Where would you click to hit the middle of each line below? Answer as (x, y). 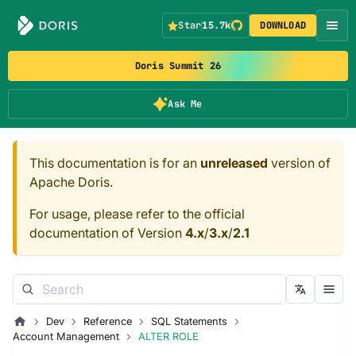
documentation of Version (107, 233)
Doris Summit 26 (178, 66)
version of (299, 163)
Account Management (66, 337)
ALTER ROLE (168, 337)
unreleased (234, 163)
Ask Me (185, 104)
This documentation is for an (115, 163)
